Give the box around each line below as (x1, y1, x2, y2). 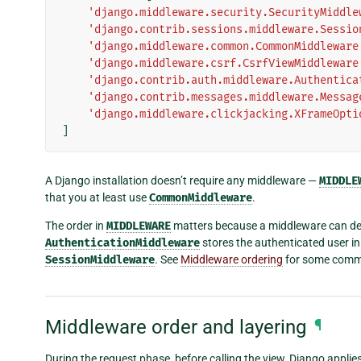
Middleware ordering (180, 253, 283, 267)
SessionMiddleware (45, 253, 155, 268)
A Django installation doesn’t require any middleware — (45, 174, 319, 188)
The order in (45, 219, 106, 233)
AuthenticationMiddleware (45, 236, 200, 251)
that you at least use (45, 191, 149, 205)
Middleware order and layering (45, 315, 306, 338)
